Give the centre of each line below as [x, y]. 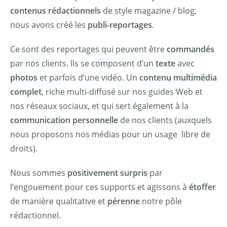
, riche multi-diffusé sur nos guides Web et [122, 91]
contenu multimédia [178, 77]
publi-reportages [120, 25]
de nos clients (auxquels [165, 120]
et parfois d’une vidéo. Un [88, 77]
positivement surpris [107, 173]
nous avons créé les [49, 25]
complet [26, 91]
